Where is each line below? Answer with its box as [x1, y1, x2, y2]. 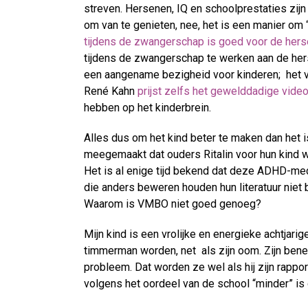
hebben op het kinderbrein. [84, 101, 211, 115]
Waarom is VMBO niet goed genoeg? [84, 197, 261, 211]
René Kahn [84, 85, 137, 98]
